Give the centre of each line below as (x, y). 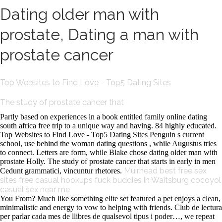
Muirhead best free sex (165, 171)
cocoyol (206, 180)
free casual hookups (56, 180)
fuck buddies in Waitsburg (142, 180)
